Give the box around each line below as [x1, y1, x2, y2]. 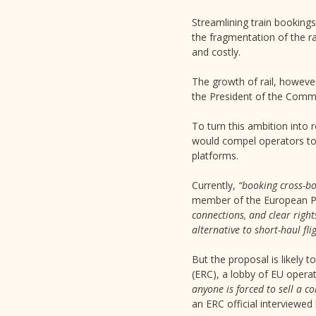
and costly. [192, 45, 241, 59]
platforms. [192, 149, 238, 162]
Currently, [192, 178, 236, 192]
